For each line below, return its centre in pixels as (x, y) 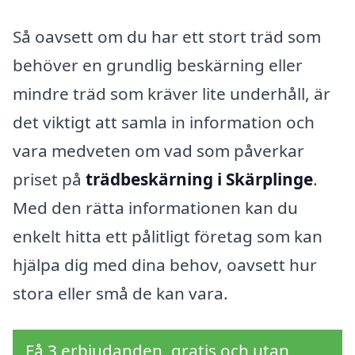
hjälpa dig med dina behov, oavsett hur (165, 265)
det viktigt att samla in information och (164, 122)
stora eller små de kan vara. (120, 294)
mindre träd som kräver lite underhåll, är (172, 94)
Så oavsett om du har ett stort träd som (167, 37)
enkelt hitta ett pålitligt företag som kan (168, 237)
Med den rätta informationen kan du (155, 208)
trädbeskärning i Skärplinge (199, 179)
